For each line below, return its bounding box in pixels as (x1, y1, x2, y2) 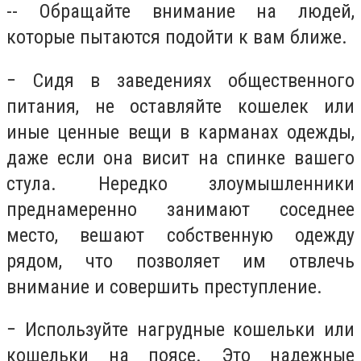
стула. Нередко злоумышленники (6, 172, 355, 195)
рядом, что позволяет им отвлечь (6, 249, 355, 272)
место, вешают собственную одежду (6, 223, 355, 247)
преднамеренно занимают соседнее (6, 197, 355, 221)
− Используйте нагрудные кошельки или (6, 318, 355, 342)
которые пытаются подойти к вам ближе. (6, 26, 347, 49)
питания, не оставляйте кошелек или (6, 94, 355, 118)
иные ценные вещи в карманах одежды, (6, 120, 355, 143)
